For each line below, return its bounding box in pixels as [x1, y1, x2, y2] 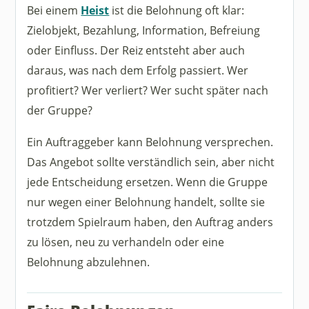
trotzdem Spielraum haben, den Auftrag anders [27, 214, 274, 230]
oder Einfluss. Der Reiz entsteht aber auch [27, 41, 246, 58]
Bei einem [27, 1, 81, 18]
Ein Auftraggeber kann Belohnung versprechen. [27, 134, 274, 150]
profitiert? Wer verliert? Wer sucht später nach [27, 81, 269, 98]
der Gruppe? [27, 101, 93, 118]
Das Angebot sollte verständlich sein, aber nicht [27, 154, 275, 170]
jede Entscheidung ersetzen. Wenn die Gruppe [27, 174, 268, 190]
